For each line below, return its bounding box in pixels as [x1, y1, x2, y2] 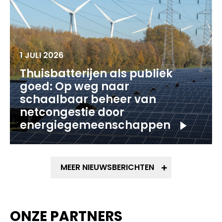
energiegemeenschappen [20, 117, 170, 133]
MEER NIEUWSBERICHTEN [60, 162, 154, 173]
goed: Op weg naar [20, 79, 129, 94]
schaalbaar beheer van [20, 92, 156, 107]
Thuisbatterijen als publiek [20, 66, 172, 81]
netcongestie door [20, 105, 124, 120]
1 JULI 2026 [20, 50, 63, 61]
